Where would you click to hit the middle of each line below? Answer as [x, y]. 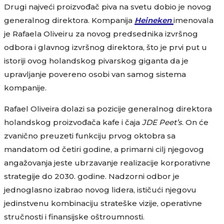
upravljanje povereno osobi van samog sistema [95, 74]
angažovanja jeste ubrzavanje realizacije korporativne [107, 163]
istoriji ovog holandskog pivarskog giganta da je [96, 61]
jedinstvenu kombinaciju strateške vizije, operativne [103, 203]
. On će [195, 122]
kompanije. [25, 88]
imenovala [193, 20]
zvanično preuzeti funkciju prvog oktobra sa [90, 136]
